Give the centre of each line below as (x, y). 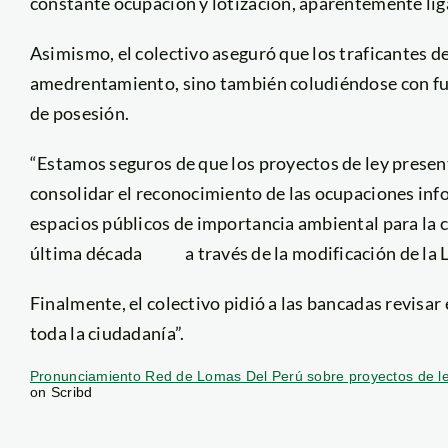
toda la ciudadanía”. (107, 332)
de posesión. (79, 112)
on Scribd (61, 391)
